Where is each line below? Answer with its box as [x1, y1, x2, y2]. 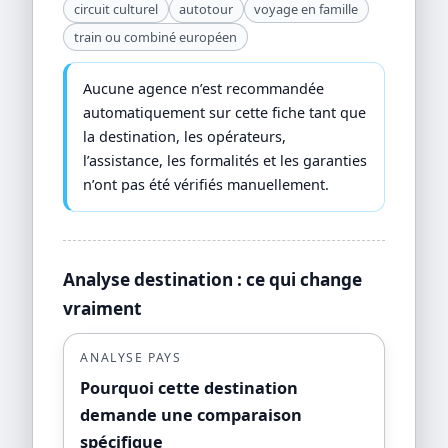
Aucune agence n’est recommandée [83, 79, 325, 99]
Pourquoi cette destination [80, 376, 299, 399]
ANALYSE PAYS [80, 349, 182, 367]
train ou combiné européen [73, 27, 237, 46]
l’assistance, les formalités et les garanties [83, 151, 368, 171]
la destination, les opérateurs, [83, 127, 287, 147]
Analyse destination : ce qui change [63, 267, 363, 291]
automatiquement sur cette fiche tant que [83, 103, 367, 123]
